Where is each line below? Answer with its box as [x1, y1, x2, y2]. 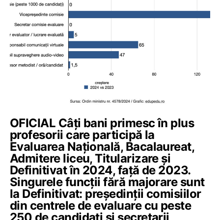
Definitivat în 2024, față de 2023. [10, 163, 191, 177]
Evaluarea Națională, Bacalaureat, [10, 139, 194, 154]
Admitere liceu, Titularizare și [10, 151, 171, 165]
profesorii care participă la [10, 128, 155, 142]
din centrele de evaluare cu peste [10, 198, 192, 213]
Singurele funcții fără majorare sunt [10, 175, 205, 189]
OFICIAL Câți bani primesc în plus [10, 116, 194, 130]
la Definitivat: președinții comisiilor [10, 187, 201, 201]
